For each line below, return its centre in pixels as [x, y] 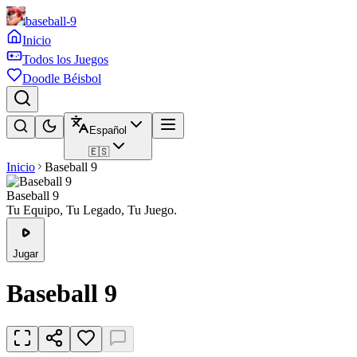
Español [108, 130]
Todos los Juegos [65, 59]
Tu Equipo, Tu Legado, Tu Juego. [92, 210]
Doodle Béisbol [62, 78]
